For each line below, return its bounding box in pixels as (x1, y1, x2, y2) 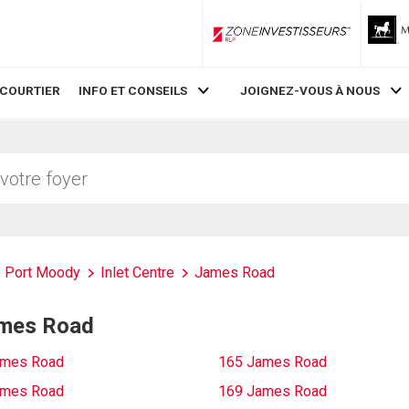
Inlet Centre (100, 264, 174, 281)
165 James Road (218, 353, 327, 371)
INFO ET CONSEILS (79, 83, 188, 99)
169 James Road (218, 383, 327, 400)
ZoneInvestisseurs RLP (279, 34, 407, 47)
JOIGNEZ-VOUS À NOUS (239, 83, 380, 99)
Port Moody (5, 264, 80, 281)
